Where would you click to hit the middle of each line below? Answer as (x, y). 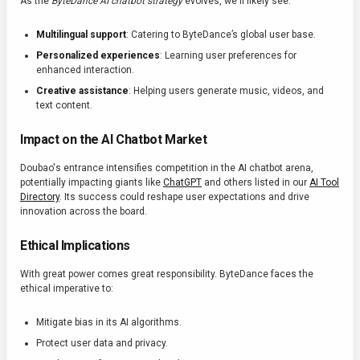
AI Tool (324, 183)
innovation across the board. (84, 212)
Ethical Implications (75, 246)
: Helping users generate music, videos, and (226, 91)
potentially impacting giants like (92, 183)
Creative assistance (82, 91)
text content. (64, 106)
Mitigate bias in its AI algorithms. (109, 323)
